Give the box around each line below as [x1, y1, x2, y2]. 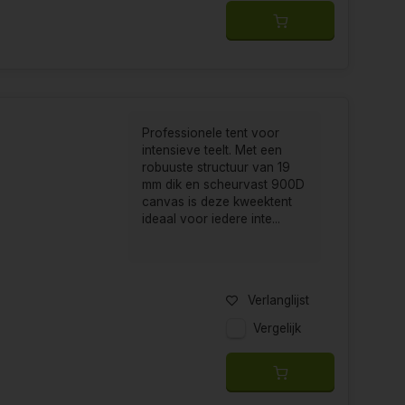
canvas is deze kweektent [142, 194, 293, 210]
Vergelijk [253, 320, 301, 335]
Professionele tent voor [142, 126, 280, 141]
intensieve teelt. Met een [142, 143, 283, 158]
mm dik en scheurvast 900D [142, 177, 306, 193]
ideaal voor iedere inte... [142, 212, 281, 227]
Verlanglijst [248, 292, 309, 307]
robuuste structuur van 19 [142, 160, 291, 175]
